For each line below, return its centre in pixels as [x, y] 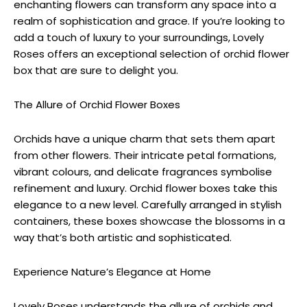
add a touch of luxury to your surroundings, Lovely [139, 38]
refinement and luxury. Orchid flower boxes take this [146, 188]
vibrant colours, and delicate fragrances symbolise [143, 172]
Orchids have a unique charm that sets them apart [145, 139]
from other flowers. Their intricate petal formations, [145, 156]
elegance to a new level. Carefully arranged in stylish [148, 205]
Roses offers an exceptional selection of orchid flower [151, 54]
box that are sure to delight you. [96, 71]
